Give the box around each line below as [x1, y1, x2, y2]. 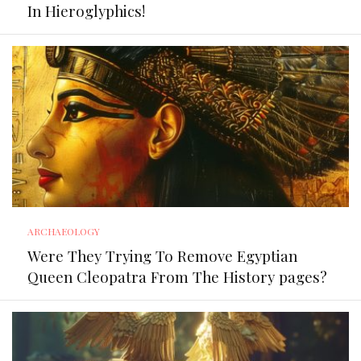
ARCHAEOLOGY [27, 224, 101, 238]
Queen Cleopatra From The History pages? [27, 266, 328, 287]
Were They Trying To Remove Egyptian [27, 245, 298, 266]
